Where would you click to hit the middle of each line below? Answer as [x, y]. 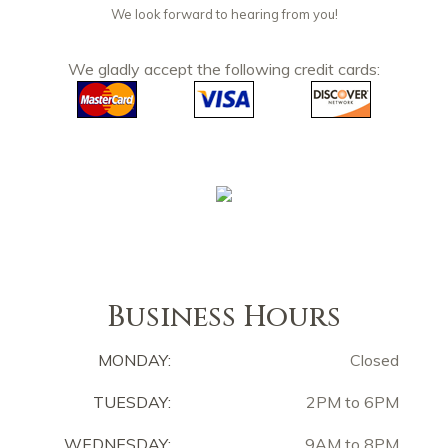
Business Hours [224, 318]
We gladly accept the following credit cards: [224, 68]
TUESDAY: [132, 402]
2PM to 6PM [352, 402]
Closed [374, 360]
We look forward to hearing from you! [224, 13]
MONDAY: [134, 360]
